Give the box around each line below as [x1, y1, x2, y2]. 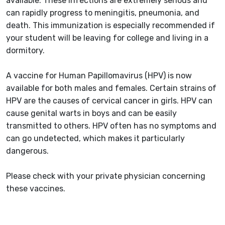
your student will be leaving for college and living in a [6, 33, 208, 43]
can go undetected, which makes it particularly [6, 134, 185, 144]
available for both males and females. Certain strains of [6, 83, 216, 93]
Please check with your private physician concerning [6, 171, 205, 181]
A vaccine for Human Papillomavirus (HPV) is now [6, 71, 192, 81]
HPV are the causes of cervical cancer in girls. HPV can [6, 96, 212, 106]
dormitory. [6, 46, 45, 56]
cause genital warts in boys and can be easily [6, 108, 177, 119]
